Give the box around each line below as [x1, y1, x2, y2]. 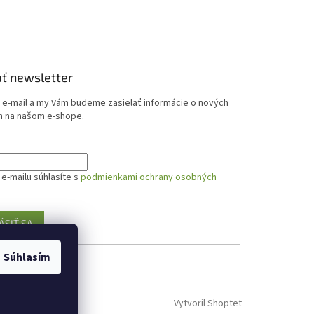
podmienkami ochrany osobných [81, 170, 217, 185]
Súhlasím [4, 250, 50, 265]
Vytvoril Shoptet [174, 296, 242, 311]
